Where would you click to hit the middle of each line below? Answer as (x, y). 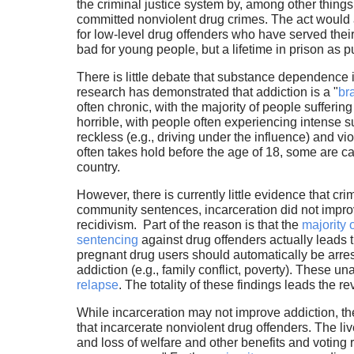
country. (100, 168)
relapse (97, 285)
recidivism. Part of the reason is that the (189, 225)
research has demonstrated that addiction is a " (207, 92)
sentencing (107, 240)
